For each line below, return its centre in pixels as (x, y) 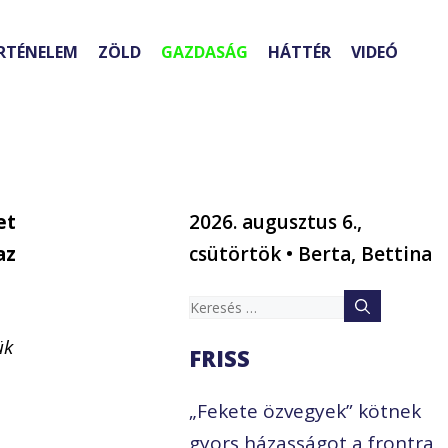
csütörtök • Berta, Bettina (311, 254)
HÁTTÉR (299, 52)
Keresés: (226, 305)
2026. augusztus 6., (276, 222)
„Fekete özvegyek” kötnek (305, 411)
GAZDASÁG (204, 52)
